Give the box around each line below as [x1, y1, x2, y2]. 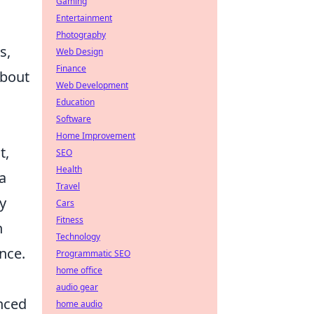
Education [56, 96, 95, 108]
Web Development [56, 79, 128, 91]
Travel [56, 180, 80, 192]
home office [56, 264, 102, 276]
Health [56, 163, 82, 175]
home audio [56, 298, 102, 310]
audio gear [56, 281, 98, 293]
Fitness [56, 214, 83, 226]
